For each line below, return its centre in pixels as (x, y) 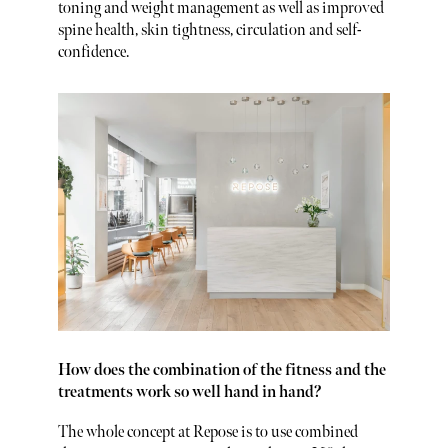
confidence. (93, 53)
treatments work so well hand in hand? (189, 392)
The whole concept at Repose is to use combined (207, 432)
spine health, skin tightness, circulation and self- (209, 31)
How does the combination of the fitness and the (221, 370)
